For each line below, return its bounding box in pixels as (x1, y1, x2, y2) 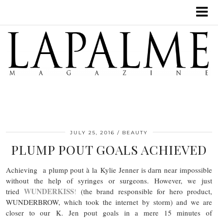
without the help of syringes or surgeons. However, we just (6, 175, 212, 185)
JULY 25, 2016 (70, 129, 115, 136)
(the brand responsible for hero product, (76, 186, 213, 196)
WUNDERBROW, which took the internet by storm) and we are (6, 197, 212, 207)
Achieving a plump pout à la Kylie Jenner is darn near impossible (6, 164, 212, 175)
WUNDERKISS (24, 185, 74, 197)
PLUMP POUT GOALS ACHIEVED (11, 141, 207, 158)
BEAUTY (122, 129, 148, 136)
